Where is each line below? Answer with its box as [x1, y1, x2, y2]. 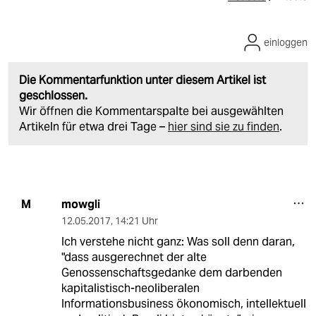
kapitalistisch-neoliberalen [61, 280, 200, 296]
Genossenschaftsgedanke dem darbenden [61, 265, 282, 280]
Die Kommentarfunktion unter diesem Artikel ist [19, 72, 266, 87]
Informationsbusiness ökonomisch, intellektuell [61, 296, 306, 311]
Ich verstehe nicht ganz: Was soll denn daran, [61, 233, 295, 249]
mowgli [61, 196, 100, 212]
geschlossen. [19, 87, 87, 103]
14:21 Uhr [114, 214, 158, 227]
